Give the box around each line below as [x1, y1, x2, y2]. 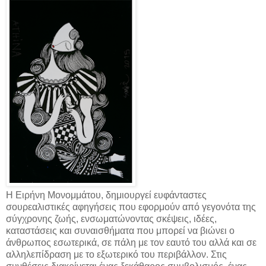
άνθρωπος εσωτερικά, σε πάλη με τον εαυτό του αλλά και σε [6, 237, 256, 248]
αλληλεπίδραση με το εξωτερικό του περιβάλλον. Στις [6, 249, 227, 259]
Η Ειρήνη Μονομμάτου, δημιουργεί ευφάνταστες [6, 189, 207, 200]
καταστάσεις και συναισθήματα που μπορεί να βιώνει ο [6, 225, 235, 236]
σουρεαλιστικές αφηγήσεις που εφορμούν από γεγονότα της [6, 201, 256, 212]
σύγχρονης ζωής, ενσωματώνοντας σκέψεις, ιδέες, [6, 213, 217, 224]
